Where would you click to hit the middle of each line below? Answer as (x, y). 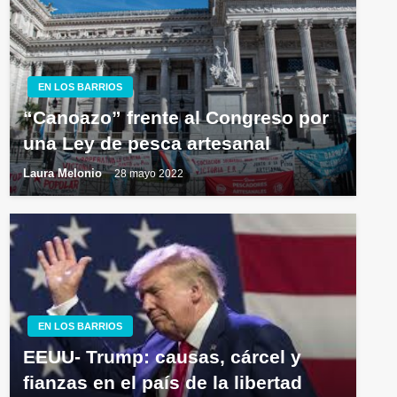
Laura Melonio (64, 174)
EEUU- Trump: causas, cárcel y (162, 357)
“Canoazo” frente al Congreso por (175, 118)
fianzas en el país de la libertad (162, 383)
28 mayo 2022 (148, 173)
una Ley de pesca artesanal (146, 144)
